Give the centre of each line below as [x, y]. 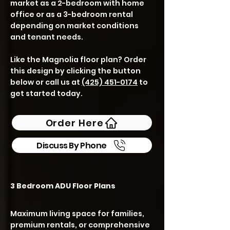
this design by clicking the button [75, 71]
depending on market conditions [74, 26]
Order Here [74, 123]
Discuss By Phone [72, 145]
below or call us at [46, 82]
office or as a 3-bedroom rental [72, 14]
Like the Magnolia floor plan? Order [78, 60]
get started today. [46, 93]
